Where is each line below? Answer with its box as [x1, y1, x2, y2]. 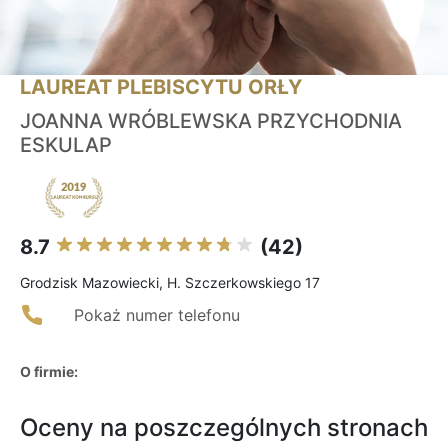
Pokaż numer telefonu [74, 305, 240, 326]
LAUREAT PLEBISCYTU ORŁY [20, 75, 302, 100]
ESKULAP [20, 133, 112, 158]
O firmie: [20, 363, 78, 381]
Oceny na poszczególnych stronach [20, 413, 428, 443]
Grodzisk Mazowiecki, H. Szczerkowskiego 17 [20, 274, 320, 292]
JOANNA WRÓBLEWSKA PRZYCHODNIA [20, 109, 402, 134]
